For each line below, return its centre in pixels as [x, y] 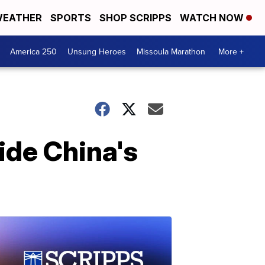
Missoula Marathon [171, 51]
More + [231, 51]
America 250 [33, 51]
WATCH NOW [213, 18]
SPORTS [71, 18]
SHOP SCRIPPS [135, 18]
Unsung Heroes [97, 51]
